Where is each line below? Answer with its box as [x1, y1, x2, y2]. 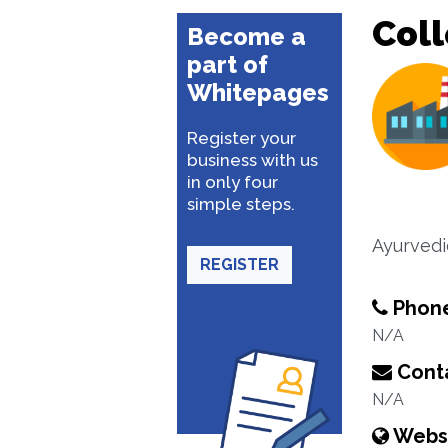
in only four [187, 172, 278, 192]
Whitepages [187, 78, 329, 107]
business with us [187, 150, 318, 170]
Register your [187, 128, 296, 148]
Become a [187, 22, 306, 51]
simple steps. [187, 194, 295, 214]
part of [187, 50, 268, 79]
